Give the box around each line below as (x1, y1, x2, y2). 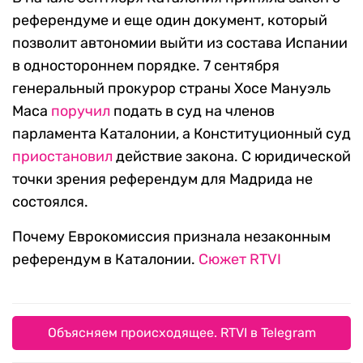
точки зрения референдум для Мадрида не (12, 170, 313, 189)
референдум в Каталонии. (12, 250, 199, 269)
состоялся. (12, 193, 88, 211)
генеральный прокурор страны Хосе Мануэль (12, 79, 331, 98)
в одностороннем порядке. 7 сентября (12, 57, 280, 75)
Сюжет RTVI (199, 250, 281, 269)
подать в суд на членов (110, 102, 275, 121)
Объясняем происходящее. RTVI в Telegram (47, 325, 316, 341)
